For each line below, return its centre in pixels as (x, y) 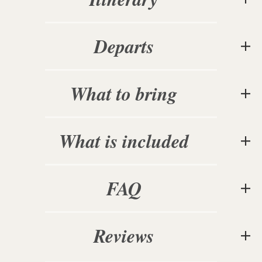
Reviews (130, 236)
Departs (130, 46)
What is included (132, 141)
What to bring (132, 94)
